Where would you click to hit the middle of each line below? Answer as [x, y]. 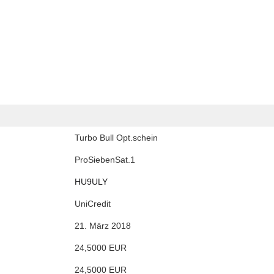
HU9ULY [91, 182]
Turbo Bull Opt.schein [116, 138]
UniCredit [93, 204]
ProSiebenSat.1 [105, 160]
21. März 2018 [103, 226]
